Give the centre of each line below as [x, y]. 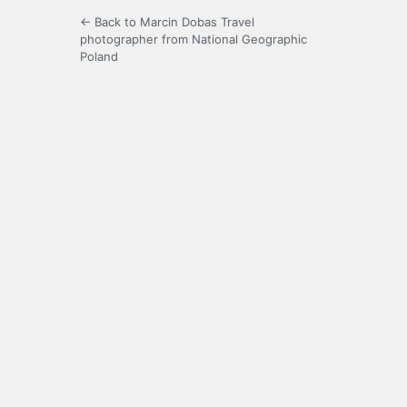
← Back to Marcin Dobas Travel [167, 21]
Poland [99, 56]
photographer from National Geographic [194, 39]
